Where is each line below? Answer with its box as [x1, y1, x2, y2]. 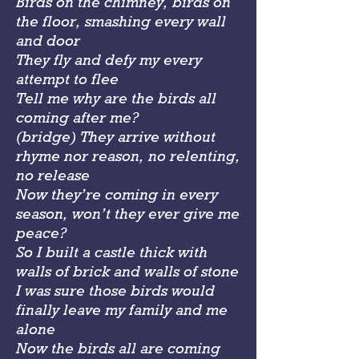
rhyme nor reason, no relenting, [16, 146, 240, 165]
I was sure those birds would [16, 280, 215, 300]
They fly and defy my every [16, 50, 202, 69]
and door [16, 30, 80, 50]
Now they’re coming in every [16, 184, 218, 204]
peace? [16, 223, 67, 242]
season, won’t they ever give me [16, 204, 240, 223]
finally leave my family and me [16, 300, 228, 319]
